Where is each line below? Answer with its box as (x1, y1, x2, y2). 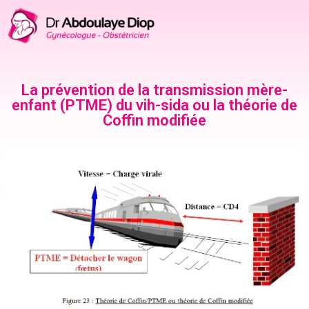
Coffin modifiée (103, 112, 206, 129)
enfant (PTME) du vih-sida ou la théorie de (12, 97, 297, 114)
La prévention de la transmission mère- (21, 81, 288, 99)
